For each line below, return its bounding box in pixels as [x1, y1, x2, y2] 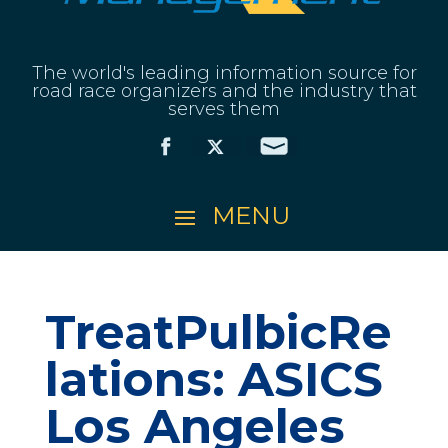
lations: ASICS [44, 350, 383, 408]
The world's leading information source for [31, 61, 417, 84]
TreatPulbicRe [44, 303, 392, 361]
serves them [168, 97, 280, 120]
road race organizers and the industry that [31, 79, 417, 102]
